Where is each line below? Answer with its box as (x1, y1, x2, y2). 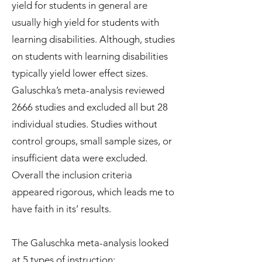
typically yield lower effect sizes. (12, 67, 148, 79)
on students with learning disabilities (12, 50, 168, 62)
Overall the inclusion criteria (12, 169, 132, 181)
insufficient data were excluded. (12, 152, 147, 164)
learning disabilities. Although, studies (12, 33, 175, 45)
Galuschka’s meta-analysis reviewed (12, 84, 164, 96)
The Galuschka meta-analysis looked (12, 237, 168, 249)
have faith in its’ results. (12, 203, 113, 215)
